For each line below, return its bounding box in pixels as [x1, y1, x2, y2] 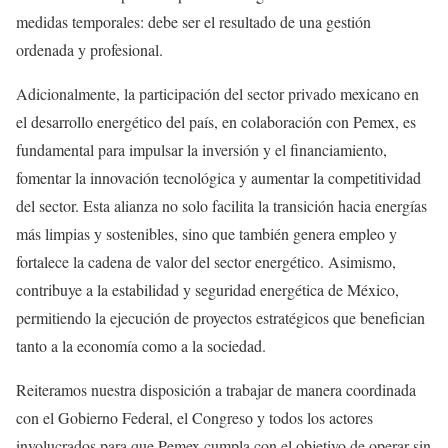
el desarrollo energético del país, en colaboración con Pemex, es [16, 111, 416, 132]
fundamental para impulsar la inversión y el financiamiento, [16, 139, 387, 160]
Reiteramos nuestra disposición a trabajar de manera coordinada [16, 379, 416, 400]
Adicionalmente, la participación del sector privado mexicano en [16, 83, 419, 104]
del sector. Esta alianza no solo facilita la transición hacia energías [16, 195, 427, 216]
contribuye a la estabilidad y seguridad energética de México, [16, 279, 399, 300]
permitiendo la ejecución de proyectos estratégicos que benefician [16, 307, 425, 328]
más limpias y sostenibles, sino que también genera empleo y [16, 223, 397, 244]
